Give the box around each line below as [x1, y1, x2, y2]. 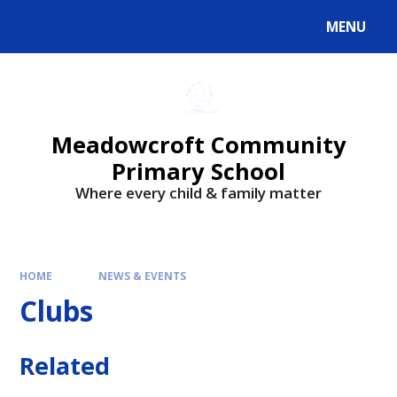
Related [19, 348, 111, 382]
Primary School [112, 156, 285, 187]
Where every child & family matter [75, 183, 322, 204]
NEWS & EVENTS [98, 268, 186, 283]
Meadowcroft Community [51, 129, 346, 160]
